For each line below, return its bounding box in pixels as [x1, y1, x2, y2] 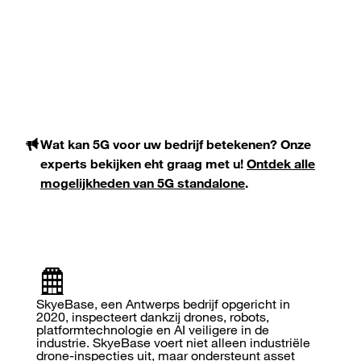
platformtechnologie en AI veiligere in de [36, 321, 269, 338]
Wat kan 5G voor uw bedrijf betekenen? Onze [40, 136, 311, 153]
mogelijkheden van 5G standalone [40, 175, 245, 192]
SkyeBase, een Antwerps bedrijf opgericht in [36, 295, 290, 312]
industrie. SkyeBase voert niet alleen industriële [36, 334, 310, 351]
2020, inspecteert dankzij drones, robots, [36, 308, 269, 325]
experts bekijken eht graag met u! [40, 156, 247, 172]
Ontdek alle [247, 156, 315, 172]
